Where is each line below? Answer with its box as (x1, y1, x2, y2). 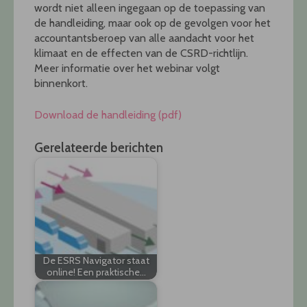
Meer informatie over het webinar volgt (34, 61, 220, 75)
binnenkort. (34, 76, 88, 90)
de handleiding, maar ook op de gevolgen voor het (34, 16, 271, 29)
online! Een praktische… (46, 266, 146, 279)
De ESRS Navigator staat (42, 254, 149, 267)
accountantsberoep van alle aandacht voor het (34, 31, 254, 45)
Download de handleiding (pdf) (34, 108, 182, 121)
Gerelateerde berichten (34, 139, 163, 156)
